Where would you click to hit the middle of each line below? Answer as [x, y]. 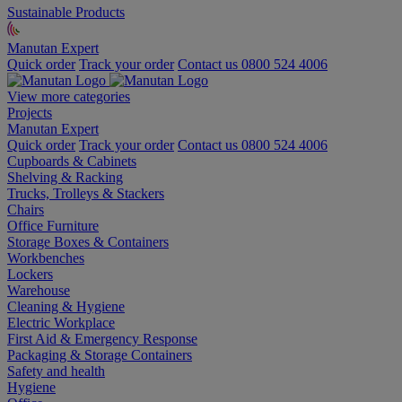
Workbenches [46, 258]
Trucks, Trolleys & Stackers [86, 193]
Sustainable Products [66, 12]
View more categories [69, 96]
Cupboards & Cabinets [72, 161]
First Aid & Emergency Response [102, 338]
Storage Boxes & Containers [88, 241]
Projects [30, 112]
